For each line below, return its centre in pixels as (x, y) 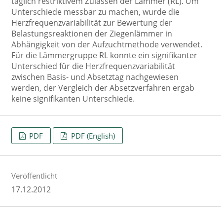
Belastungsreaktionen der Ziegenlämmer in (92, 34)
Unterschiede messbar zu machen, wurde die (95, 12)
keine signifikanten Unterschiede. (73, 99)
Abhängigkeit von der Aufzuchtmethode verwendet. (107, 45)
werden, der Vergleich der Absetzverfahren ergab (103, 88)
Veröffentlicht (34, 175)
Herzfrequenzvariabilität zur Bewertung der (92, 23)
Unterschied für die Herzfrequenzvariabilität (93, 66)
